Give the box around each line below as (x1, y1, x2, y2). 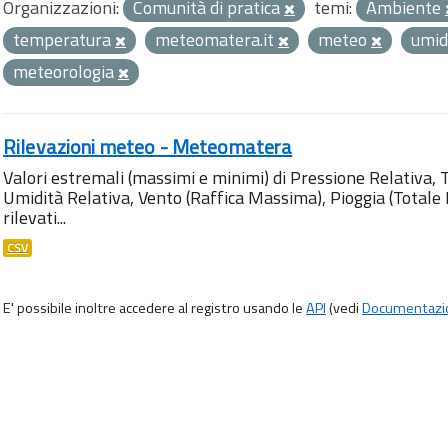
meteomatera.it (155, 26, 278, 53)
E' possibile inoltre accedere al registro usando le (3, 297, 306, 319)
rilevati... (3, 204, 66, 231)
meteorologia (13, 58, 118, 85)
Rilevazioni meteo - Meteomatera (3, 131, 293, 162)
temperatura (13, 26, 115, 53)
